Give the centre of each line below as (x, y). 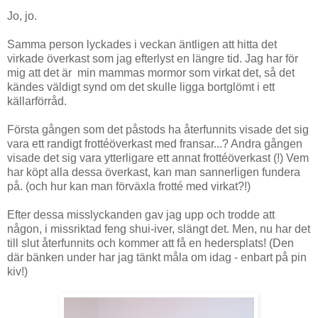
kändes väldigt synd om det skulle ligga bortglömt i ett (141, 87)
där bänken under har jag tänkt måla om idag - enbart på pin (157, 258)
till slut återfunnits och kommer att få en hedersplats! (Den (150, 243)
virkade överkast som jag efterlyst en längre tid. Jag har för (153, 59)
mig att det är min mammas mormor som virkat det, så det (151, 73)
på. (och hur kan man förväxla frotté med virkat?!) (129, 187)
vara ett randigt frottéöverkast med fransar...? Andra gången (155, 144)
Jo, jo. (22, 16)
